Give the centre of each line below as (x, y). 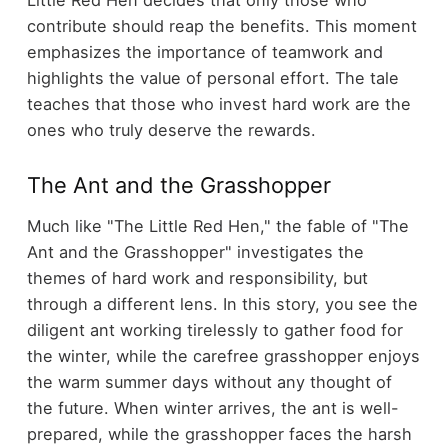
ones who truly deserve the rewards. (171, 130)
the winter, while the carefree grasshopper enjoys (223, 355)
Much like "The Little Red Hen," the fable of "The (217, 225)
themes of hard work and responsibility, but (197, 277)
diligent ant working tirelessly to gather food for (214, 329)
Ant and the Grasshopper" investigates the (195, 251)
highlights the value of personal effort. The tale (212, 78)
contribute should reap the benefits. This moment (221, 26)
